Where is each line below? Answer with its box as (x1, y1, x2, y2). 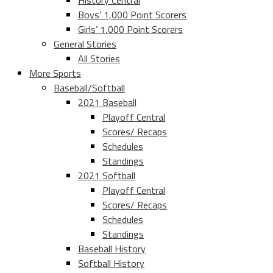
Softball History (78, 256, 144, 271)
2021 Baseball (78, 95, 136, 110)
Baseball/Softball (54, 80, 125, 96)
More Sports (29, 66, 81, 81)
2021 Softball (78, 168, 135, 183)
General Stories (54, 37, 116, 52)
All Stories (78, 51, 120, 66)
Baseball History (78, 241, 146, 257)
